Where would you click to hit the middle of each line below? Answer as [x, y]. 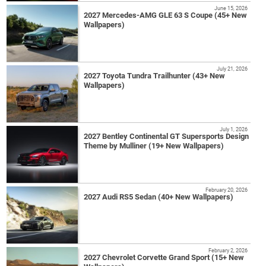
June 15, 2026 [231, 8]
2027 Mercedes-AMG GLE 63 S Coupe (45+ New [166, 15]
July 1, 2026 [233, 129]
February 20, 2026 [226, 189]
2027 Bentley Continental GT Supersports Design [167, 136]
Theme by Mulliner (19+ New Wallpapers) [154, 145]
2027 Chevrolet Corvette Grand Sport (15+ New [164, 257]
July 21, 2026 [232, 68]
